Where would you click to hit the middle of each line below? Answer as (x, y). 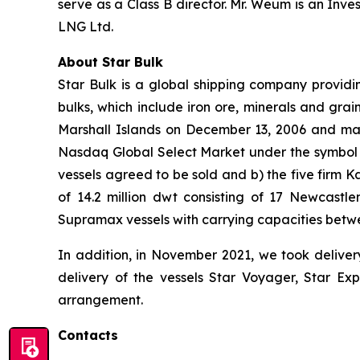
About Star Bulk (110, 61)
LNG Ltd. (86, 26)
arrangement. (100, 299)
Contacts (88, 335)
